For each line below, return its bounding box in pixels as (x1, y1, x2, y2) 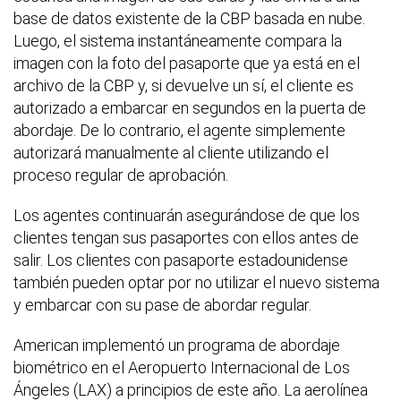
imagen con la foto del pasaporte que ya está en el (13, 54, 360, 73)
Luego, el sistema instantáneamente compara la (13, 31, 342, 51)
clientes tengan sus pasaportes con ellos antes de (13, 228, 359, 248)
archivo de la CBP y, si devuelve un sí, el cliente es (13, 76, 354, 96)
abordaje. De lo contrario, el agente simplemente (13, 121, 346, 141)
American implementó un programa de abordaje (13, 336, 340, 355)
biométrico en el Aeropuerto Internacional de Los (13, 358, 350, 378)
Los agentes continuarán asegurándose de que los (13, 206, 360, 226)
